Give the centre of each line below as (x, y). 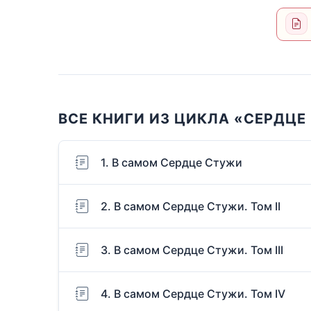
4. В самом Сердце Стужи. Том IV (193, 294)
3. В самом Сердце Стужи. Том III (192, 250)
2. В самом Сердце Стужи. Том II (191, 207)
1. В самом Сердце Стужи (171, 163)
